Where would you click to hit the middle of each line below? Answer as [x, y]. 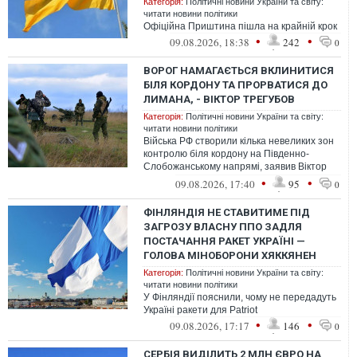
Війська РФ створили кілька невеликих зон [239, 141]
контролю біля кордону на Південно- [226, 154]
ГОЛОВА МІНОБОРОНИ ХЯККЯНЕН [230, 255]
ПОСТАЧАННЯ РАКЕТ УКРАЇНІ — [224, 241]
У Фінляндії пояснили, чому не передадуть [240, 297]
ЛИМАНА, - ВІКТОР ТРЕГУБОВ [219, 99]
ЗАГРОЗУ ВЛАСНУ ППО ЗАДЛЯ [223, 227]
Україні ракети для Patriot [200, 310]
